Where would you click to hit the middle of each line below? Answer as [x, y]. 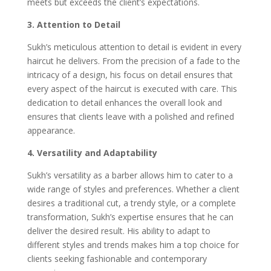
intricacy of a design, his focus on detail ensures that [130, 74]
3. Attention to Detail [73, 24]
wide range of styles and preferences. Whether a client [133, 189]
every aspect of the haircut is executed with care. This [132, 88]
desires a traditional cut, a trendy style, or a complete [131, 203]
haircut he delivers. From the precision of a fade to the [133, 60]
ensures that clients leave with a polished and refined [130, 116]
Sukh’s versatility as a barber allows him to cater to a [130, 175]
